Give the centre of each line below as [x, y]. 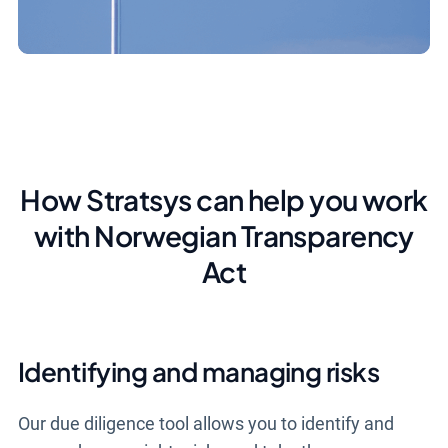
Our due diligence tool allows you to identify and [205, 424]
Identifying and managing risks [198, 372]
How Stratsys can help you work [224, 200]
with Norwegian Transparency [224, 236]
